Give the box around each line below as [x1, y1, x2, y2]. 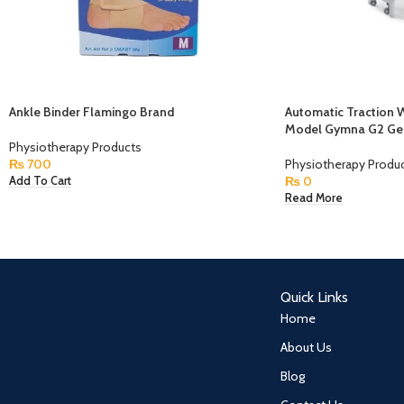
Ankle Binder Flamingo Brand [9, 104, 174, 121]
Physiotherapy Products [9, 139, 142, 156]
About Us [280, 339, 333, 356]
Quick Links [280, 289, 349, 307]
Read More [284, 190, 343, 205]
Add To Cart [9, 173, 71, 188]
